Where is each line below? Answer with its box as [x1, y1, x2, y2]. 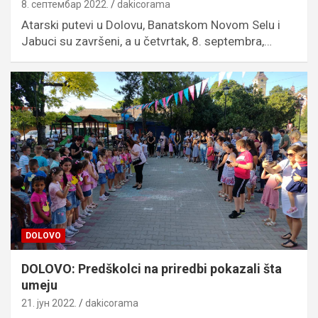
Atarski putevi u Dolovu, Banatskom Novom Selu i [21, 18, 280, 32]
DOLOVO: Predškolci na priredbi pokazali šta [21, 261, 282, 276]
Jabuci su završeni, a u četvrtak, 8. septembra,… [21, 34, 272, 48]
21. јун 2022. [21, 297, 77, 309]
